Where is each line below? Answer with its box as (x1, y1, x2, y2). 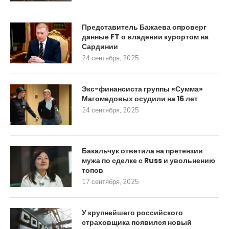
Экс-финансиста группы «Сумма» (82, 83, 203, 94)
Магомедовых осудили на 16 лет (82, 93, 198, 104)
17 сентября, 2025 (82, 177, 139, 186)
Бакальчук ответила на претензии (82, 145, 203, 156)
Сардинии (82, 41, 118, 52)
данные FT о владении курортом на (82, 31, 209, 42)
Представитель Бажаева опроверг (82, 21, 207, 32)
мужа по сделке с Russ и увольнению (82, 155, 215, 166)
